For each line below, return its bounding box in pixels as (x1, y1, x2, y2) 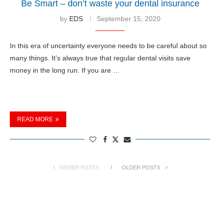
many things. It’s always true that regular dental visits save (10, 54, 191, 62)
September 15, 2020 (96, 14, 161, 23)
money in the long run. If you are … (10, 66, 120, 74)
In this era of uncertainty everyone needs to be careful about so (10, 41, 207, 50)
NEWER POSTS (59, 164, 99, 170)
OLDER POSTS (121, 164, 162, 170)
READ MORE (17, 115, 53, 123)
